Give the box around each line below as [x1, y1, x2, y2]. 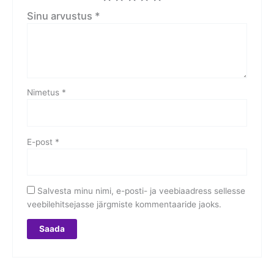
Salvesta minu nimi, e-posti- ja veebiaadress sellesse [37, 185, 245, 196]
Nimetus [26, 87, 62, 98]
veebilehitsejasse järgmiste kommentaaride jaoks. [26, 199, 221, 209]
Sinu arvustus [26, 10, 95, 23]
